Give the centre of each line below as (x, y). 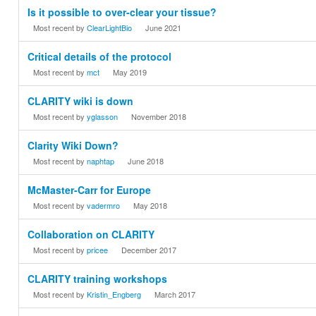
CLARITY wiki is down (81, 101)
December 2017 (149, 250)
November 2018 (159, 117)
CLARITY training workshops (98, 279)
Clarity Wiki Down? (73, 146)
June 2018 (146, 161)
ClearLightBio (110, 28)
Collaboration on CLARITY (91, 235)
